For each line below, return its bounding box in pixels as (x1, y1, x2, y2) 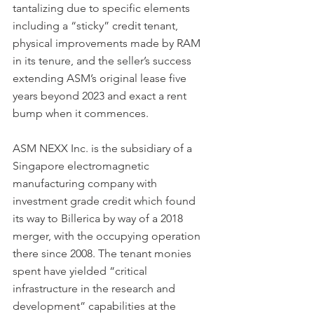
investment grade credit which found (13, 193, 198, 207)
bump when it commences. (13, 106, 149, 120)
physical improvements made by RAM (13, 36, 203, 50)
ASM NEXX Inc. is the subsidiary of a (13, 141, 195, 155)
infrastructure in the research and (13, 281, 178, 295)
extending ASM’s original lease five (13, 71, 189, 85)
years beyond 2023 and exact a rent (13, 88, 189, 102)
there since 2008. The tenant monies (13, 246, 194, 260)
